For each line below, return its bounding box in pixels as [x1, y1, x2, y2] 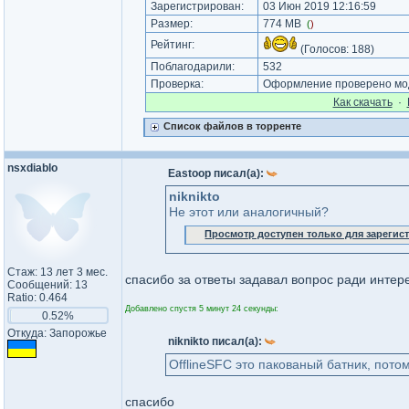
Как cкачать [332, 96, 393, 109]
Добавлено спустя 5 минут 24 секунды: [125, 304, 278, 313]
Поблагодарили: [147, 60, 237, 73]
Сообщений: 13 [7, 278, 88, 291]
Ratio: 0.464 [7, 291, 68, 304]
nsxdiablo [7, 162, 58, 174]
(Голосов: [297, 43, 351, 56]
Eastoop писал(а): [168, 167, 267, 180]
